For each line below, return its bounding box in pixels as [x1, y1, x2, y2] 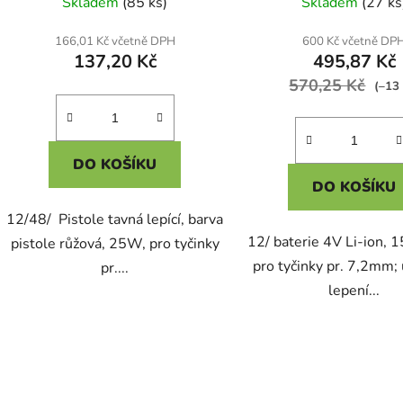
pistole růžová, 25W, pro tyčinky [10, 234, 219, 255]
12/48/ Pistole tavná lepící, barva [6, 210, 224, 230]
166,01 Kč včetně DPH [54, 33, 175, 50]
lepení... [328, 281, 381, 301]
